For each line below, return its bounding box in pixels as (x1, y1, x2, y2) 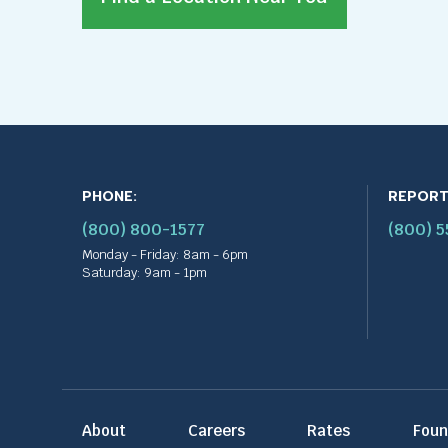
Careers (188, 420, 246, 440)
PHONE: (82, 185, 137, 207)
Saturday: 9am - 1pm (82, 263, 207, 281)
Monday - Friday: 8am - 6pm (82, 245, 248, 263)
